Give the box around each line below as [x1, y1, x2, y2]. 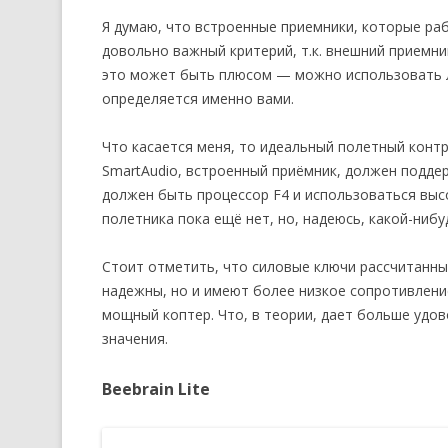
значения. [102, 329, 168, 348]
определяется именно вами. [102, 89, 294, 108]
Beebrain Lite [102, 378, 210, 400]
